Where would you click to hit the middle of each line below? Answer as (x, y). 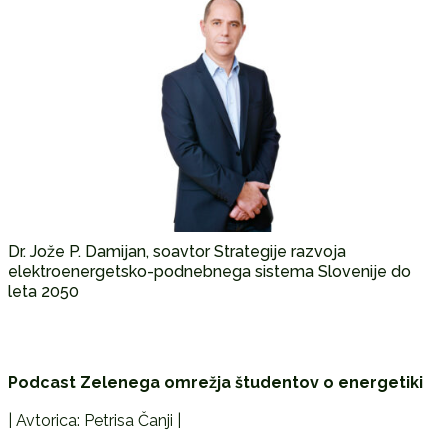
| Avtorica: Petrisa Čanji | (94, 420)
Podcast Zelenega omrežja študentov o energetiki (215, 382)
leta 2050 (43, 291)
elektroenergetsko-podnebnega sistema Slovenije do (209, 271)
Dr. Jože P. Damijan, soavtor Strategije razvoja (176, 251)
